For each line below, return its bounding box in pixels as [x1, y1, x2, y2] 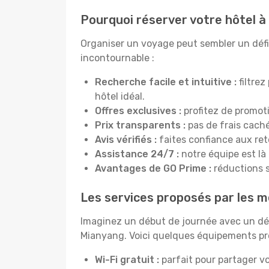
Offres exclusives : [95, 105, 184, 116]
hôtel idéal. [95, 91, 145, 102]
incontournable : [80, 52, 154, 64]
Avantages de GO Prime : [95, 163, 211, 174]
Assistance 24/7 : [95, 148, 179, 160]
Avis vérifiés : [95, 134, 159, 145]
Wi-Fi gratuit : [95, 254, 159, 265]
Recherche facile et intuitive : [95, 76, 237, 88]
